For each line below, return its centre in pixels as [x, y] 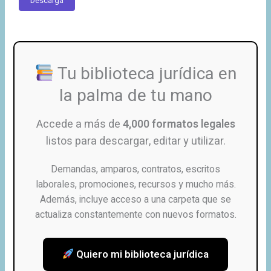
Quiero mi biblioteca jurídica [142, 254]
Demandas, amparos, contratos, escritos [135, 169]
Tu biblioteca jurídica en [145, 74]
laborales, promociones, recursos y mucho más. [135, 184]
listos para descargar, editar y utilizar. [135, 141]
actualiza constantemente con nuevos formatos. [135, 214]
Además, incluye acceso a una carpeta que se [135, 199]
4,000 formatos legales [179, 124]
